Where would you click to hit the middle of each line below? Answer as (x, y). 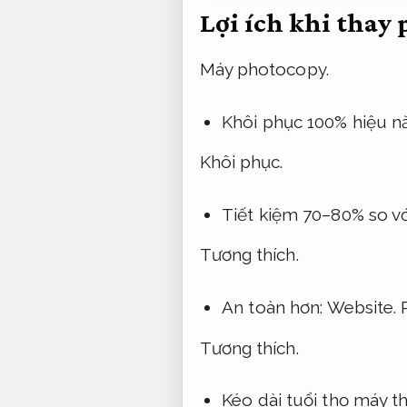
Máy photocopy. (264, 69)
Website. (362, 308)
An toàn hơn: (274, 308)
